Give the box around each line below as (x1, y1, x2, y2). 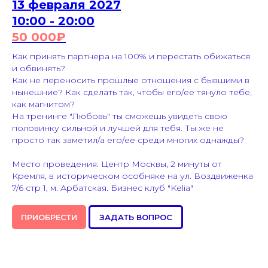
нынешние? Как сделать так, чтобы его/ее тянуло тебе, (12, 87, 252, 98)
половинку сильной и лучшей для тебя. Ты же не (12, 123, 224, 134)
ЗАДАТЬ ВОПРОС (99, 212, 172, 223)
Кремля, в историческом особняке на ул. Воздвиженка (12, 170, 253, 182)
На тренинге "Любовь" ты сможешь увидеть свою (12, 111, 227, 122)
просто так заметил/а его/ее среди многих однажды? (12, 135, 244, 146)
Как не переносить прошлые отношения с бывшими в (12, 75, 249, 86)
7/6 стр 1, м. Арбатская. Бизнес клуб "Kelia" (12, 182, 193, 194)
